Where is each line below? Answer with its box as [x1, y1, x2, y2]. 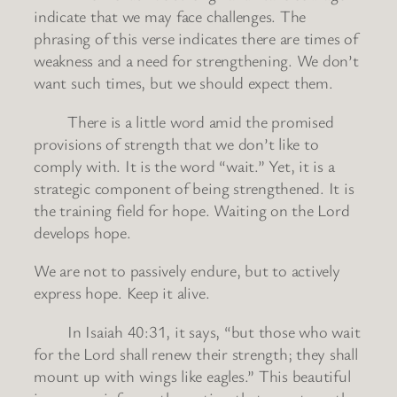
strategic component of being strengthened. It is [34, 176, 354, 198]
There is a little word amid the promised [34, 110, 334, 132]
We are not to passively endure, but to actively [34, 260, 340, 282]
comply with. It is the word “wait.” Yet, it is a [34, 154, 335, 176]
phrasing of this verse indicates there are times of [34, 27, 358, 50]
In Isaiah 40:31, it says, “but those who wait [34, 320, 361, 342]
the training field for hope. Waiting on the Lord [34, 198, 350, 221]
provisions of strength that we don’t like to [34, 132, 319, 154]
